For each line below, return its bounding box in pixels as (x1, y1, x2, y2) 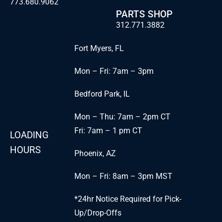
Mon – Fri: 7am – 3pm (74, 66, 154, 76)
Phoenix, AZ (74, 149, 116, 159)
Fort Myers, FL (74, 44, 124, 54)
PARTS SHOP (116, 8, 172, 20)
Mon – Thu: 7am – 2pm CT (74, 112, 170, 122)
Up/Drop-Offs (74, 208, 121, 218)
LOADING (10, 129, 49, 141)
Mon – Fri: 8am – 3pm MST (74, 171, 172, 181)
